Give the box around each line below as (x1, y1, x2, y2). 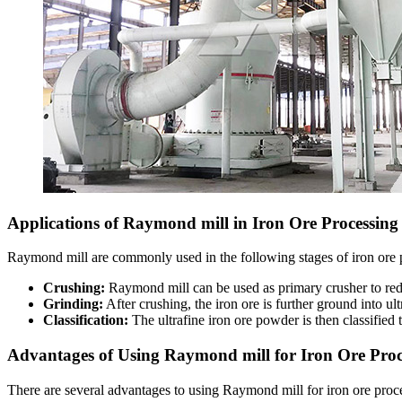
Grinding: (43, 296, 103, 312)
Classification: (43, 312, 128, 328)
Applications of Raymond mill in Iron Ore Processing (7, 213, 398, 232)
